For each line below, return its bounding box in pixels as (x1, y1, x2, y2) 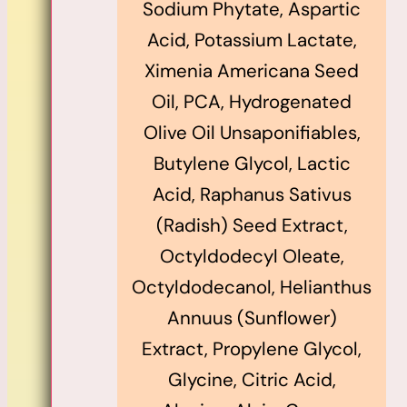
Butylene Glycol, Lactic (153, 151, 351, 175)
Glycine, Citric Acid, (167, 367, 336, 392)
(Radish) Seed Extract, (155, 213, 348, 237)
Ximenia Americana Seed (144, 58, 359, 83)
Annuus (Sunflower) (166, 305, 337, 330)
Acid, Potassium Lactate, (146, 27, 357, 52)
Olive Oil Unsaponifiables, (143, 120, 361, 144)
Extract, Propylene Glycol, (142, 336, 362, 361)
